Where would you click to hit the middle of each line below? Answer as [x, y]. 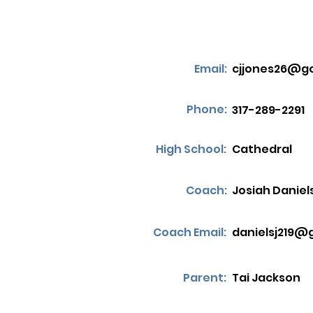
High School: [191, 149]
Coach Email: [190, 232]
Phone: [207, 109]
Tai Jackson [266, 278]
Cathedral [262, 149]
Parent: [205, 278]
